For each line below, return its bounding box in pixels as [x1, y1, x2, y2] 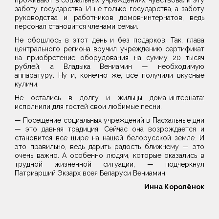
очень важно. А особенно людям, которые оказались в [15, 152, 204, 160]
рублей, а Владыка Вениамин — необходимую [15, 63, 204, 71]
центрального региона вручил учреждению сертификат [15, 45, 204, 53]
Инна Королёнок [144, 183, 204, 191]
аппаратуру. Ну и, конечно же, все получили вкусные [15, 71, 204, 80]
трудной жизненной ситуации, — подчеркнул [15, 160, 204, 169]
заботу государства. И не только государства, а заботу [15, 5, 204, 13]
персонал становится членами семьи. [15, 22, 140, 31]
